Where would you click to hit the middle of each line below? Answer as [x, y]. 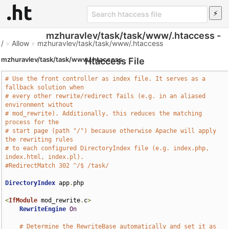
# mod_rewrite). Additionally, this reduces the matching [104, 113]
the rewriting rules [39, 140]
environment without [39, 105]
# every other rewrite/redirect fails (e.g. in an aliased [106, 96]
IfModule [23, 200]
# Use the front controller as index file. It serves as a [106, 79]
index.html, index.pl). [45, 157]
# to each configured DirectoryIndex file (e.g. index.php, [107, 148]
